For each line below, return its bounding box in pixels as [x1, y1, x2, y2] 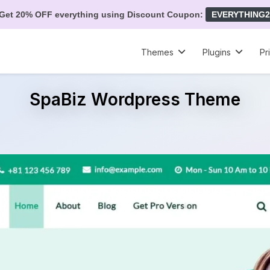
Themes [141, 47, 174, 58]
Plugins [202, 47, 231, 58]
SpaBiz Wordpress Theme [29, 89, 240, 110]
